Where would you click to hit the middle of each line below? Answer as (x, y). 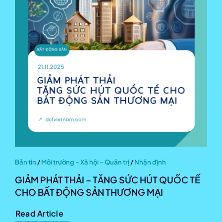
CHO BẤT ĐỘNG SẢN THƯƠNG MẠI (89, 192)
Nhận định (150, 162)
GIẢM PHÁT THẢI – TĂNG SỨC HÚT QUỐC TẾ (108, 179)
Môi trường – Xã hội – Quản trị (85, 162)
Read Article (39, 213)
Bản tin (26, 162)
